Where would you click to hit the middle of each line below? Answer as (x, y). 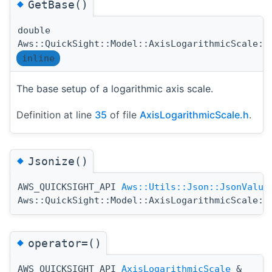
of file (123, 115)
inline (38, 59)
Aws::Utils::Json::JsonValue (195, 187)
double (34, 31)
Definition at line (56, 115)
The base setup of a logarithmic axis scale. (115, 89)
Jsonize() (58, 161)
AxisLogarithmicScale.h (194, 115)
